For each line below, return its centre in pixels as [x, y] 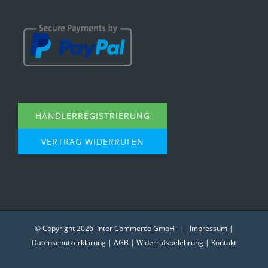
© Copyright [56, 229]
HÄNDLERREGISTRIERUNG [93, 116]
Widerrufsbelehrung [170, 243]
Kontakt [224, 243]
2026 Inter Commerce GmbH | [133, 229]
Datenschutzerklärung [69, 243]
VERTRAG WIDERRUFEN [93, 142]
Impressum [208, 229]
